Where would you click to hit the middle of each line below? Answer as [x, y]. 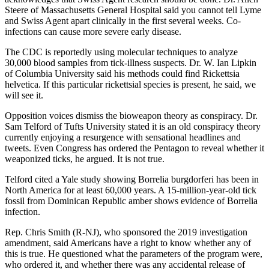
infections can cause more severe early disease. [93, 31]
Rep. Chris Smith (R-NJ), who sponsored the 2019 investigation [126, 232]
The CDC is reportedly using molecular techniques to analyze [121, 52]
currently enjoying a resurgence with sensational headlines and [123, 137]
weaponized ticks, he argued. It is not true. [85, 159]
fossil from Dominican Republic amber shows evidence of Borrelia [131, 201]
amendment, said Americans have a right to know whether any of [128, 243]
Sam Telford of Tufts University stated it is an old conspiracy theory [133, 126]
